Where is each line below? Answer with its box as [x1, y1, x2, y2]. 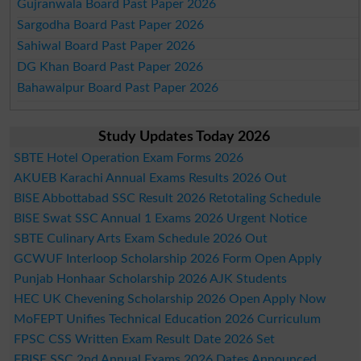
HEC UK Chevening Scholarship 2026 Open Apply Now [13, 292, 326, 305]
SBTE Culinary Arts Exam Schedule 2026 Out [13, 231, 268, 245]
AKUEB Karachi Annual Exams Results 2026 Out [13, 171, 287, 185]
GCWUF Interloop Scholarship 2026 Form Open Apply [13, 251, 322, 265]
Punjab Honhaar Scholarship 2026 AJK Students [13, 272, 287, 285]
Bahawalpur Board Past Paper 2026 [17, 81, 219, 94]
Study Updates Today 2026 [98, 129, 271, 144]
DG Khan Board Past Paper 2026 [17, 60, 204, 73]
